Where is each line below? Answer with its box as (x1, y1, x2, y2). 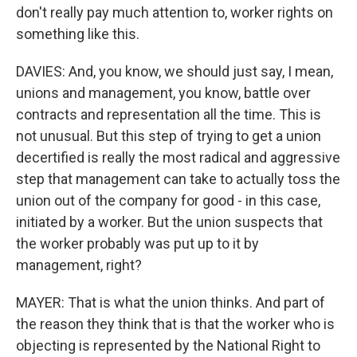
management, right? (16, 257, 142, 274)
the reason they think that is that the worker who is (16, 316, 335, 333)
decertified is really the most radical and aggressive (16, 149, 340, 167)
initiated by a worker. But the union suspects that (16, 214, 323, 231)
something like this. (16, 25, 139, 43)
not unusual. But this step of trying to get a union (16, 127, 321, 145)
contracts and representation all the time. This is (16, 106, 321, 124)
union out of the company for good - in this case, (16, 192, 320, 210)
